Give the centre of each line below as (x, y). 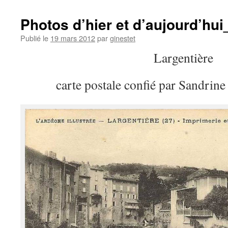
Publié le (34, 38)
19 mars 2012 (73, 38)
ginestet (123, 38)
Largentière (183, 58)
